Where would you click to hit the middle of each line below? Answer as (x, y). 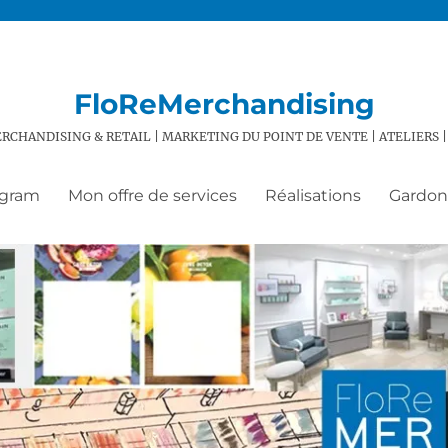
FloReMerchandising (224, 104)
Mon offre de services (152, 195)
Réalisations (312, 195)
